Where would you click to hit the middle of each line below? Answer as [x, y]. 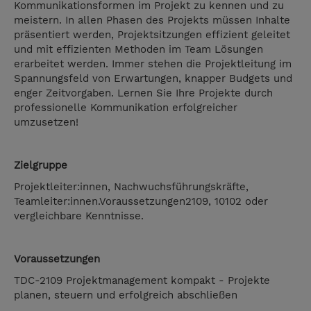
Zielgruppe [41, 166]
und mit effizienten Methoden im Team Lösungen [138, 50]
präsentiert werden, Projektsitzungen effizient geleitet [152, 35]
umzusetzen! [46, 123]
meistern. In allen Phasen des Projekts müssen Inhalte [152, 20]
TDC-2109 [40, 281]
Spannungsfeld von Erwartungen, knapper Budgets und [153, 79]
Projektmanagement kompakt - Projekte [168, 281]
